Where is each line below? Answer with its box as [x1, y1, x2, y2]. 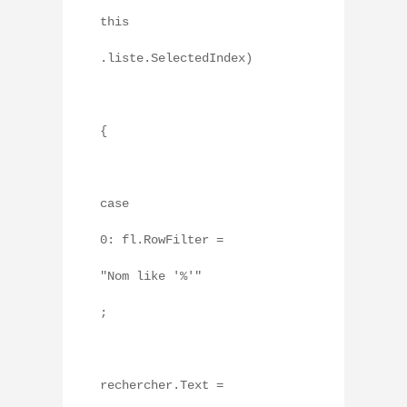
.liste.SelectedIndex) [100, 51, 253, 66]
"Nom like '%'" [100, 269, 202, 284]
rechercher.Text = [100, 378, 223, 393]
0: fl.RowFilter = [100, 233, 223, 248]
